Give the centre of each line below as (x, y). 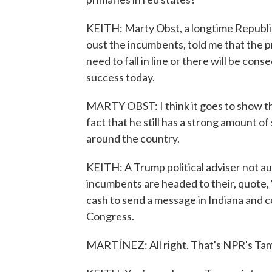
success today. (121, 77)
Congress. (110, 216)
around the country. (133, 138)
